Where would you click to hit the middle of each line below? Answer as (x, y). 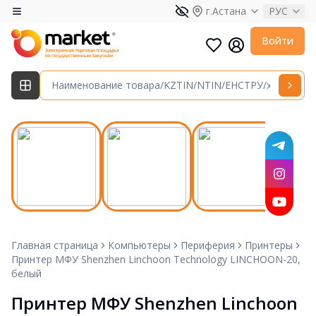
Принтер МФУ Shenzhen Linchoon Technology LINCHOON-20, (156, 259)
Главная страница (55, 245)
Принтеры (269, 245)
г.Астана (226, 11)
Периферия (208, 245)
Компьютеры (139, 245)
